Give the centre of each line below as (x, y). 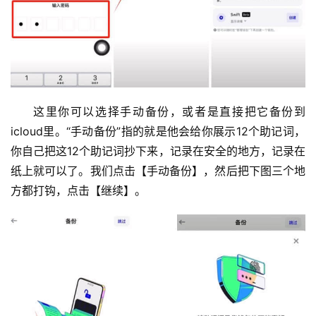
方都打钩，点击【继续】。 (78, 191)
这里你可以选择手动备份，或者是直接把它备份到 (169, 112)
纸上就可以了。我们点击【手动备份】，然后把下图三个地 (158, 171)
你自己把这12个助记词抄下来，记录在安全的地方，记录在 (158, 151)
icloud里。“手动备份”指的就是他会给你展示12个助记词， (158, 132)
